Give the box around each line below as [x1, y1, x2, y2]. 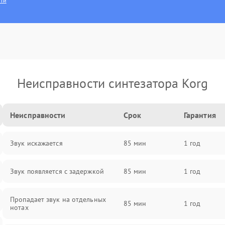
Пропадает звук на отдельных [10, 195, 106, 204]
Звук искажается [10, 139, 63, 148]
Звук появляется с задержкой [10, 167, 104, 176]
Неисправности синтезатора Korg [17, 75, 208, 91]
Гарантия [183, 110, 216, 120]
